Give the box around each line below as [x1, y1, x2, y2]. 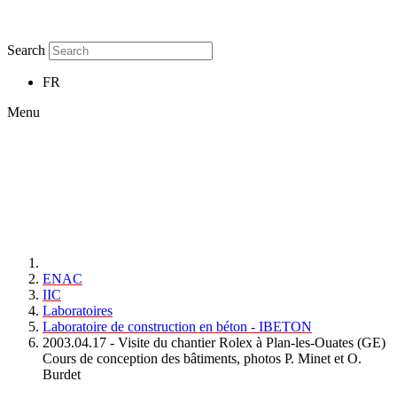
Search [7, 43, 45, 58]
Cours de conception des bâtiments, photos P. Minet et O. [43, 351, 362, 366]
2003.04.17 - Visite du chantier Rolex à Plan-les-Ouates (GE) [43, 335, 385, 350]
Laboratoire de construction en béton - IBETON [43, 319, 312, 334]
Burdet [43, 367, 81, 382]
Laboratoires [43, 303, 113, 318]
